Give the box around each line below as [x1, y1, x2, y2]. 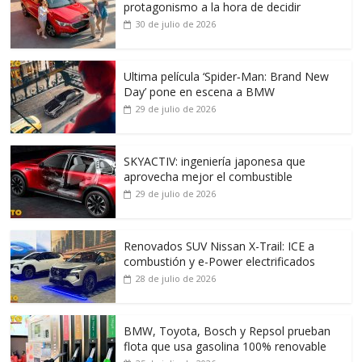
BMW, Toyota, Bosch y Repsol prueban [124, 323, 331, 339]
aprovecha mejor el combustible [124, 169, 293, 185]
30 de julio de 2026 [136, 18, 217, 31]
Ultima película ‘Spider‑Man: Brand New [124, 69, 330, 85]
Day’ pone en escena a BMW [124, 84, 276, 100]
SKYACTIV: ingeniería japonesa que [124, 154, 306, 170]
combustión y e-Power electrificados [124, 254, 316, 270]
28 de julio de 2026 [136, 272, 217, 285]
